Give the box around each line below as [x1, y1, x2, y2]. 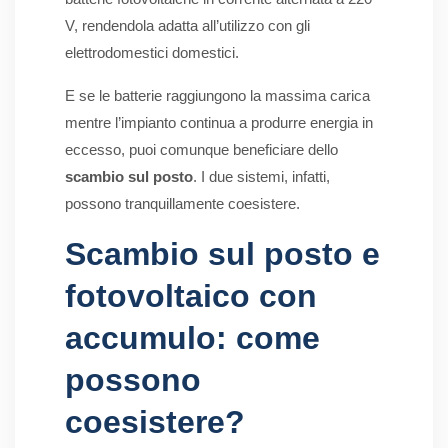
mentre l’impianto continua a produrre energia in [65, 114, 373, 132]
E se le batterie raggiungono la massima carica [65, 87, 370, 105]
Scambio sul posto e [65, 236, 380, 273]
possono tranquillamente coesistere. [65, 195, 300, 213]
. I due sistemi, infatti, [193, 168, 330, 186]
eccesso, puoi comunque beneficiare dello [65, 141, 338, 159]
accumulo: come [65, 320, 320, 357]
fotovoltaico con [65, 278, 317, 315]
